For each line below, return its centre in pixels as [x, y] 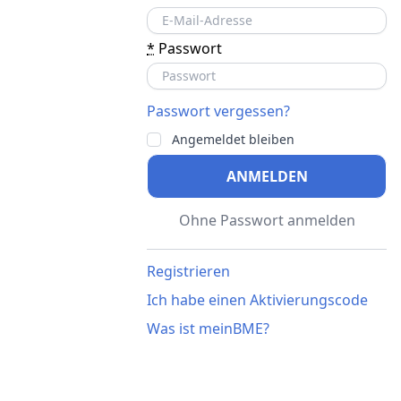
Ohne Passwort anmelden [267, 221]
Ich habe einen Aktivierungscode [257, 300]
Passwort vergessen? [218, 111]
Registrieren [188, 272]
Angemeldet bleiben [233, 140]
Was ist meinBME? [208, 329]
